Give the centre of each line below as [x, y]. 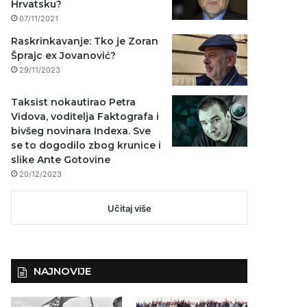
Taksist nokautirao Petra [74, 102]
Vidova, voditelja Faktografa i [85, 116]
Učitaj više [129, 208]
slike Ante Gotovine [61, 160]
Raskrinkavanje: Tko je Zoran [85, 41]
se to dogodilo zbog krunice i [86, 145]
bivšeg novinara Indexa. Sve [81, 131]
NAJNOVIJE [63, 271]
